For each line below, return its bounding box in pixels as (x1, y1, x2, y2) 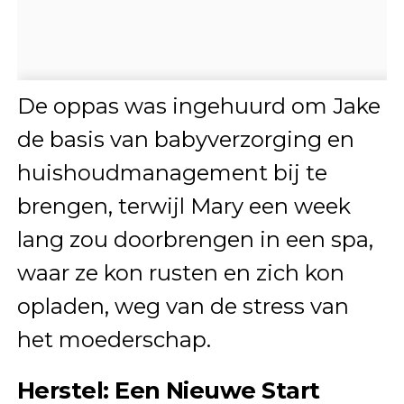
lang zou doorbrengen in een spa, (16, 226, 373, 253)
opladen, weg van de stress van (16, 293, 349, 320)
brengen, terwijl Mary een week (16, 193, 351, 220)
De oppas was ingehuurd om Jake (16, 93, 381, 120)
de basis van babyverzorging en (16, 126, 354, 153)
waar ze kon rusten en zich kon (16, 260, 344, 287)
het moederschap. (16, 326, 211, 353)
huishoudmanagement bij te (16, 160, 327, 187)
